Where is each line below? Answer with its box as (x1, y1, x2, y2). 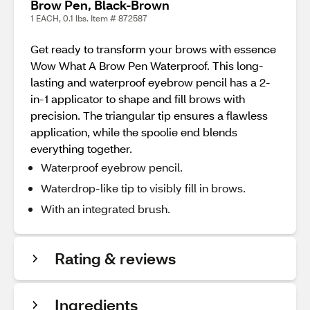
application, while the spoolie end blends (30, 125, 237, 139)
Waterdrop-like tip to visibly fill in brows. (41, 181, 246, 195)
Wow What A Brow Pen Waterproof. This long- (30, 58, 264, 73)
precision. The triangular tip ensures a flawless (30, 108, 268, 122)
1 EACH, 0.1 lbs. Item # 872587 (30, 13, 147, 24)
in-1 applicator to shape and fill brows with (30, 91, 245, 106)
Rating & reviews (55, 248, 176, 268)
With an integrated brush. (41, 201, 170, 216)
